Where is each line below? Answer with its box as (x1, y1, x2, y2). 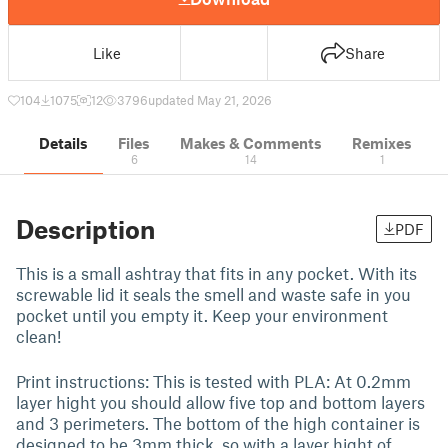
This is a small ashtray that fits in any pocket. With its (16, 263, 417, 283)
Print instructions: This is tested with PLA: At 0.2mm (16, 371, 411, 391)
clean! (16, 326, 61, 346)
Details (39, 134, 88, 152)
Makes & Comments (180, 134, 322, 152)
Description (16, 214, 155, 244)
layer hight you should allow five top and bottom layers (16, 392, 425, 412)
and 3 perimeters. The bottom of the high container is (16, 413, 420, 433)
